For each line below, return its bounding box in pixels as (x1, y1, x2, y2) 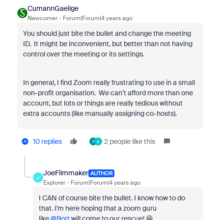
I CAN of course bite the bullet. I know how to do (38, 193, 185, 202)
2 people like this (104, 137, 155, 146)
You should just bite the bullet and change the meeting (23, 29, 191, 38)
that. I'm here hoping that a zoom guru (38, 204, 157, 213)
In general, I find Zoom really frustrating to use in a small (23, 78, 195, 87)
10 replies (32, 137, 62, 146)
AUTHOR (90, 169, 112, 177)
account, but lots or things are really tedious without (23, 99, 183, 108)
